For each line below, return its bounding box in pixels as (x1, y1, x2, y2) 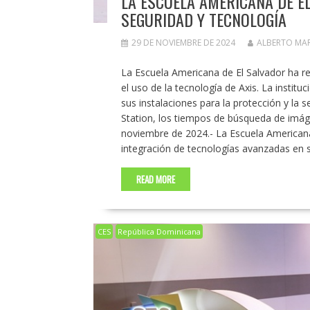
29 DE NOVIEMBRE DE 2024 (131, 36, 235, 48)
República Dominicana (117, 226, 201, 237)
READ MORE (136, 172, 175, 186)
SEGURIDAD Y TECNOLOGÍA (120, 6, 286, 32)
